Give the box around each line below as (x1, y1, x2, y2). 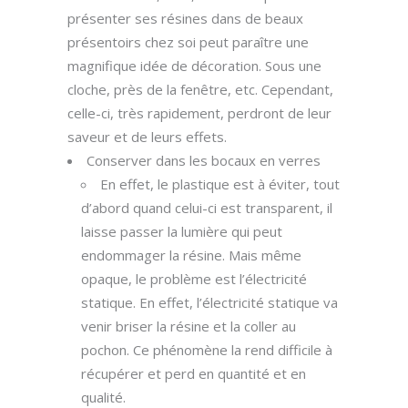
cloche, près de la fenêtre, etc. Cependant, (67, 80, 333, 98)
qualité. (81, 388, 126, 406)
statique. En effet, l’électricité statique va (81, 293, 338, 311)
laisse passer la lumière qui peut (81, 222, 282, 240)
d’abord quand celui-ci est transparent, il (81, 199, 332, 217)
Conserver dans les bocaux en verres (87, 151, 321, 169)
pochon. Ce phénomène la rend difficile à (81, 341, 332, 359)
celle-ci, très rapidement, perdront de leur (67, 104, 331, 122)
